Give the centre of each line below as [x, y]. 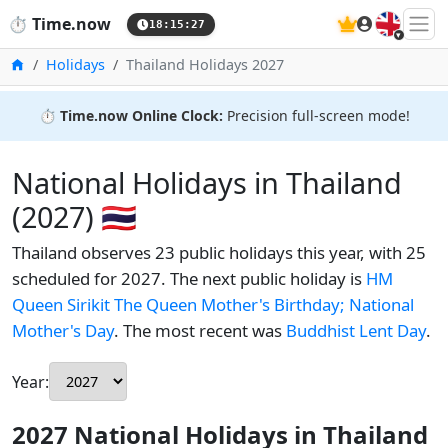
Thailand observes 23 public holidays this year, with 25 [219, 252]
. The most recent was [200, 330]
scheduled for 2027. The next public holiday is [189, 278]
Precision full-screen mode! [316, 115]
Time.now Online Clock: [141, 115]
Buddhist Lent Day [356, 330]
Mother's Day [63, 330]
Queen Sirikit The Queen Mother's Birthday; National [213, 304]
